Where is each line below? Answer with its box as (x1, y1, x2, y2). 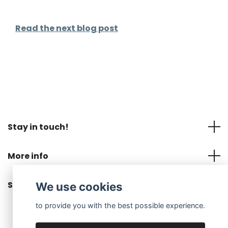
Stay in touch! (8, 121, 69, 133)
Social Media (8, 179, 64, 191)
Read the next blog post (15, 22, 118, 34)
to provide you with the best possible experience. (36, 201, 206, 210)
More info (8, 150, 48, 162)
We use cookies (36, 180, 123, 194)
